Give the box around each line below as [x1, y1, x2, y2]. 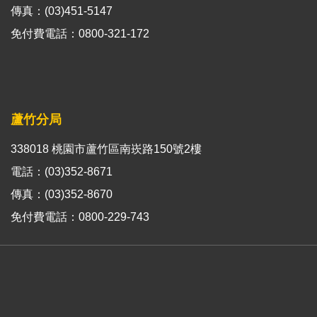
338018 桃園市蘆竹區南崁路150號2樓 [11, 142, 202, 155]
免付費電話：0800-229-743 [11, 210, 150, 223]
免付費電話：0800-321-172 [11, 27, 150, 40]
